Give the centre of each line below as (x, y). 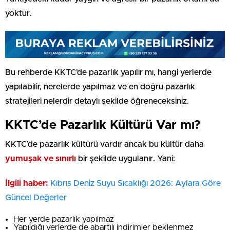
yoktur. (18, 13)
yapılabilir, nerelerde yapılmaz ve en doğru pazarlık (100, 87)
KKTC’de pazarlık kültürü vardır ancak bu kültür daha (104, 144)
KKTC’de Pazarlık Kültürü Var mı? (103, 125)
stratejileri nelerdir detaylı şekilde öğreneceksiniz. (97, 101)
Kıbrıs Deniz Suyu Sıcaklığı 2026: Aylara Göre (136, 183)
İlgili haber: (27, 183)
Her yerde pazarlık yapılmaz (64, 219)
